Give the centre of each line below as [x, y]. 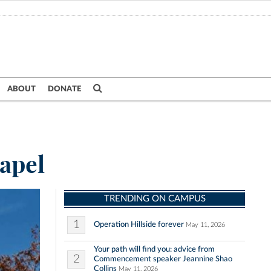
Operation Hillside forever [139, 225]
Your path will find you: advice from [154, 250]
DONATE [64, 89]
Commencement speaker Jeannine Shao [163, 259]
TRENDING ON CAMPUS [155, 199]
